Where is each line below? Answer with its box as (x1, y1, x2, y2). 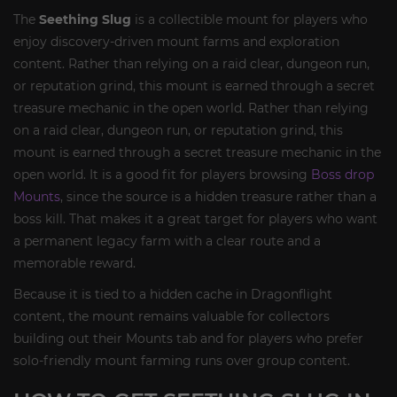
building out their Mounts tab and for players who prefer (13, 330, 363, 346)
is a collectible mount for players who (131, 11, 368, 27)
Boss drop (311, 166, 374, 183)
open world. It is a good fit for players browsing (13, 166, 311, 183)
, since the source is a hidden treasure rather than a (60, 188, 377, 205)
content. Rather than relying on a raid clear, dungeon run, (13, 55, 370, 72)
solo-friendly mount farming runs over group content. (13, 352, 350, 369)
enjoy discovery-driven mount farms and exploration (13, 33, 339, 50)
